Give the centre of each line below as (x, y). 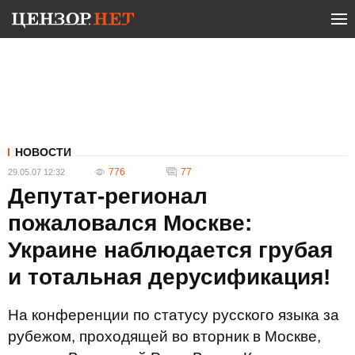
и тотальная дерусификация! (169, 277)
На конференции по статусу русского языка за (174, 315)
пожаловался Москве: (130, 223)
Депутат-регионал (108, 196)
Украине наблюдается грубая (170, 250)
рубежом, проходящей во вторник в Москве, (164, 336)
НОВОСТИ (43, 152)
